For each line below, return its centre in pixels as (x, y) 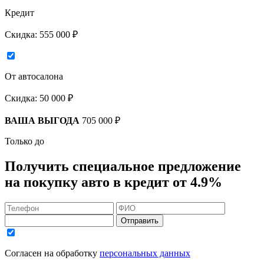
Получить (39, 166)
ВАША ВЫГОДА (42, 121)
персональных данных (145, 253)
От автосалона (34, 77)
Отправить (140, 221)
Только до (24, 141)
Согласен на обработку (52, 253)
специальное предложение (157, 166)
